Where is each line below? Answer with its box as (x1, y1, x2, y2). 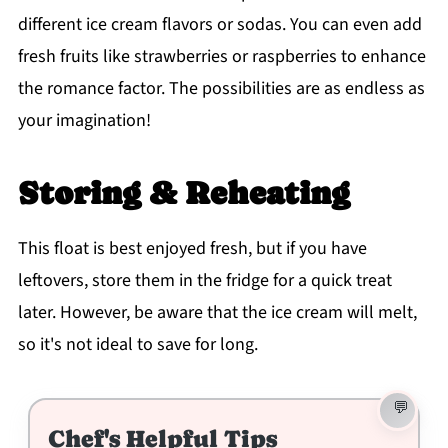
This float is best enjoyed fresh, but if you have (17, 236, 367, 262)
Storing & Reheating (17, 175, 350, 212)
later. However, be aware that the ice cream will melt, (17, 300, 417, 326)
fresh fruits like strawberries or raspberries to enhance (17, 44, 426, 70)
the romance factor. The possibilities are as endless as (17, 76, 425, 102)
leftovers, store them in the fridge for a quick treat (17, 268, 392, 294)
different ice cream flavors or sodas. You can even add (17, 12, 422, 38)
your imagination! (17, 108, 151, 134)
